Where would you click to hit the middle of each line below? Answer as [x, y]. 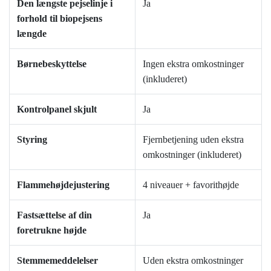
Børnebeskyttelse [52, 64]
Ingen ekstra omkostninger [193, 64]
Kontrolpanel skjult [57, 109]
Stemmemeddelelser [57, 260]
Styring [32, 139]
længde [32, 33]
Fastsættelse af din [54, 215]
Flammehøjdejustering [63, 184]
